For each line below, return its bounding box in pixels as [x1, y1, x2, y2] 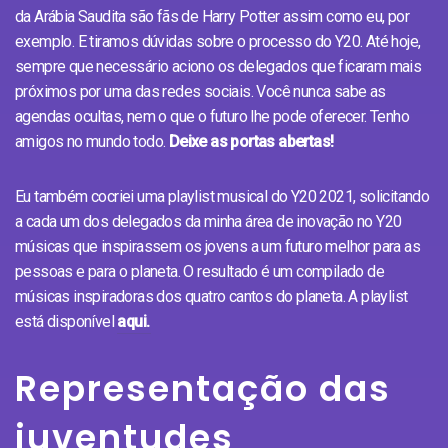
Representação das [15, 363, 391, 413]
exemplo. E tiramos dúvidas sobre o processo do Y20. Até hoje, [15, 31, 421, 51]
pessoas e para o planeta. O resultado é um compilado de [15, 261, 384, 281]
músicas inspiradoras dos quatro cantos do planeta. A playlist [15, 286, 408, 306]
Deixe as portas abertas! [168, 131, 334, 151]
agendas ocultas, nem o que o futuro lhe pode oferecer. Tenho [15, 106, 409, 126]
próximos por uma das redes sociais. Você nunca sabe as [15, 81, 386, 101]
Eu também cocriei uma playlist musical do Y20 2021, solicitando [15, 186, 430, 206]
